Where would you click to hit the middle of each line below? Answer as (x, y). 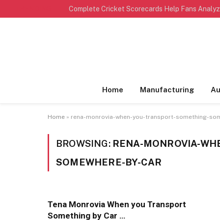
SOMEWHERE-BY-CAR (109, 162)
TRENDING (33, 9)
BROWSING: (84, 143)
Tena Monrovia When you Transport (117, 204)
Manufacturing (167, 90)
